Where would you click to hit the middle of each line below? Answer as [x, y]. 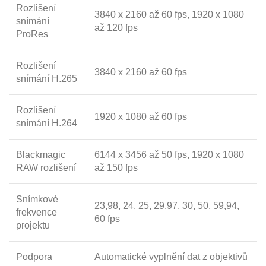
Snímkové [37, 199]
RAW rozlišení [46, 167]
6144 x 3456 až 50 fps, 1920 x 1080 [169, 154]
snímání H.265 [47, 78]
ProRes [32, 34]
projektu [33, 225]
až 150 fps [116, 167]
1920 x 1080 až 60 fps [141, 116]
